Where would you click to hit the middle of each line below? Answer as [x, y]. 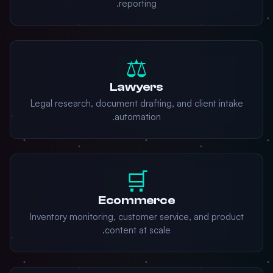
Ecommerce [136, 200]
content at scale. [138, 230]
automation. [138, 117]
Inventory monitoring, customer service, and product [136, 217]
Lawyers [136, 87]
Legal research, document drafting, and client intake [136, 103]
